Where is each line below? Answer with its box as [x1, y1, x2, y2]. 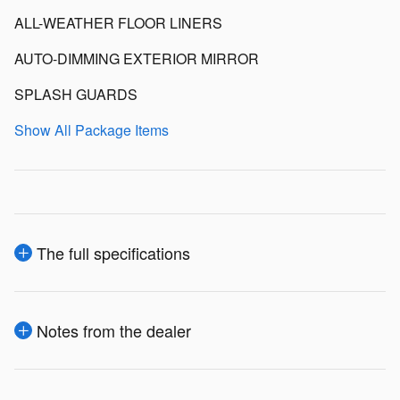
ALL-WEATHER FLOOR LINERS [14, 12, 222, 34]
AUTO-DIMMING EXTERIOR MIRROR [14, 48, 259, 70]
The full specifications [37, 241, 190, 265]
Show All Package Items [14, 120, 169, 141]
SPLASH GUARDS [14, 84, 137, 105]
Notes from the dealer [37, 319, 191, 343]
